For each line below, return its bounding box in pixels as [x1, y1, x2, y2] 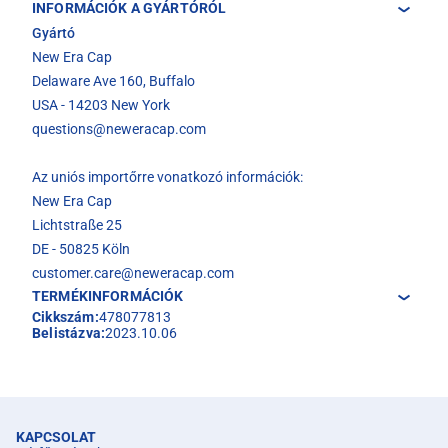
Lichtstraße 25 [32, 217, 122, 234]
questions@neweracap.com [32, 121, 206, 138]
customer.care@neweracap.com [32, 265, 234, 282]
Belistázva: [32, 325, 106, 342]
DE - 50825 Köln [32, 241, 130, 258]
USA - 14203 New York [32, 97, 170, 114]
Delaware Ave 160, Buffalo [32, 73, 195, 90]
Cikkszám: [32, 309, 99, 326]
